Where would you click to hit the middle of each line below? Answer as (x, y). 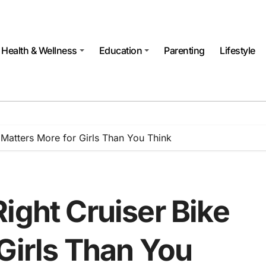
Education (121, 50)
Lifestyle (238, 50)
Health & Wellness (39, 50)
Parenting (184, 50)
